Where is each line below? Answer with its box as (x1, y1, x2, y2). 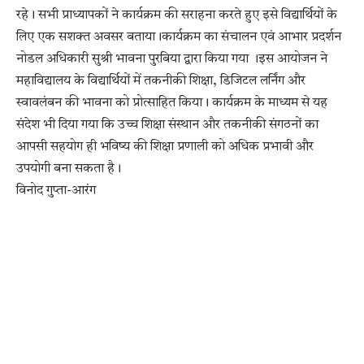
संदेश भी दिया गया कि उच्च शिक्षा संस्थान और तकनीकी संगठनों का (16, 119, 318, 132)
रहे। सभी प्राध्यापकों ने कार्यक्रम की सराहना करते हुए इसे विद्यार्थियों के (16, 9, 337, 23)
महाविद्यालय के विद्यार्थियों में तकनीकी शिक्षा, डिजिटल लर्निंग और (16, 75, 305, 89)
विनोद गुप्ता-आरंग (16, 184, 96, 198)
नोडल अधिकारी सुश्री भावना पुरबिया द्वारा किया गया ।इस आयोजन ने (16, 53, 327, 67)
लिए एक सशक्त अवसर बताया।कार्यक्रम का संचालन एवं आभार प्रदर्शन (16, 31, 341, 45)
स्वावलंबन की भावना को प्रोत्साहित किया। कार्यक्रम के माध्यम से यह (16, 97, 327, 110)
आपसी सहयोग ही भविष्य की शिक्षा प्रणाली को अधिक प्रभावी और (16, 141, 314, 154)
